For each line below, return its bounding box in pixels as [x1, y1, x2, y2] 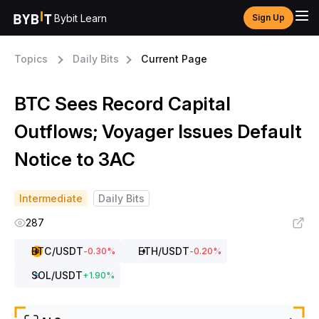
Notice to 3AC [14, 148, 135, 170]
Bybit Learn [54, 11, 107, 24]
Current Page [141, 53, 207, 65]
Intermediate [19, 192, 83, 204]
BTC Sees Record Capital [14, 93, 231, 115]
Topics [14, 53, 48, 65]
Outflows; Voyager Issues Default [14, 120, 302, 142]
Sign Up [252, 12, 285, 23]
